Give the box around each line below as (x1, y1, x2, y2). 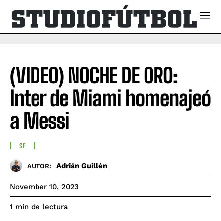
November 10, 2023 (10, 183, 79, 192)
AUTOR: (27, 162, 51, 170)
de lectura (31, 202, 68, 212)
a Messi (10, 108, 69, 133)
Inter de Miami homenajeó (10, 85, 211, 110)
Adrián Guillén (56, 161, 107, 170)
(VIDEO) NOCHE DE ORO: (10, 63, 178, 88)
